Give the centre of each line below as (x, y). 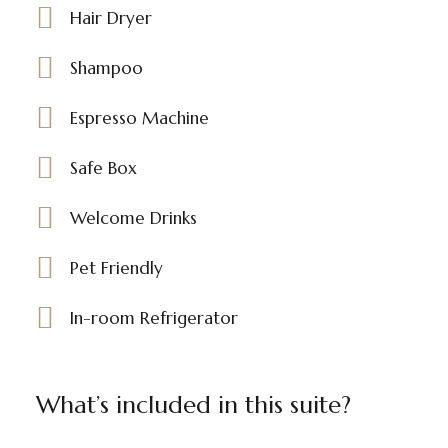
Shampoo (106, 68)
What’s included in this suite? (193, 405)
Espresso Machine (139, 118)
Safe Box (103, 168)
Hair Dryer (110, 18)
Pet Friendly (116, 268)
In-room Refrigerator (153, 318)
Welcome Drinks (133, 218)
